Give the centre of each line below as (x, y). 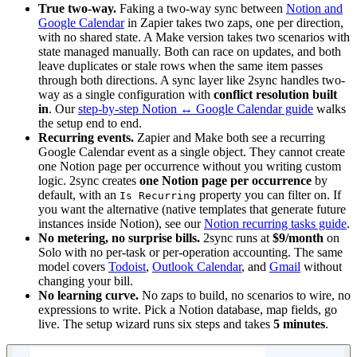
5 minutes (299, 324)
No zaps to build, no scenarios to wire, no (245, 295)
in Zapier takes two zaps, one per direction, (234, 22)
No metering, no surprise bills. (119, 237)
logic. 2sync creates (89, 180)
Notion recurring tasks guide (275, 223)
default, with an (79, 194)
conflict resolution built (275, 94)
